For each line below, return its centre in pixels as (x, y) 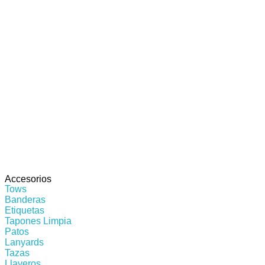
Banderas (25, 199)
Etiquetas (25, 210)
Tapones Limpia (38, 221)
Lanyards (24, 242)
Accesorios (28, 179)
